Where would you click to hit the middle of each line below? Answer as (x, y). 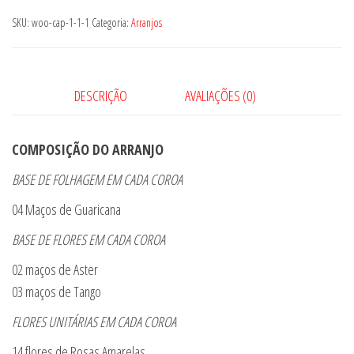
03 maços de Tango (56, 292)
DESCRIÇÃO (101, 96)
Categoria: (111, 23)
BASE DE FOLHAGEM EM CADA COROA (97, 180)
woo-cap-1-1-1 (60, 23)
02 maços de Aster (55, 270)
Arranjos (147, 23)
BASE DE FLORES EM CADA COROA (88, 240)
